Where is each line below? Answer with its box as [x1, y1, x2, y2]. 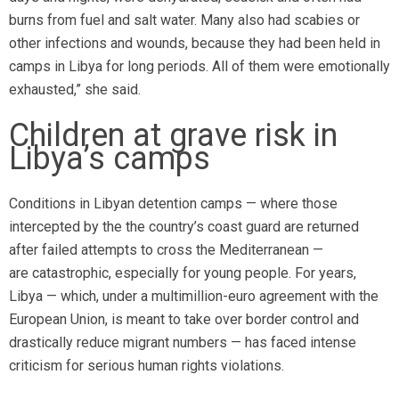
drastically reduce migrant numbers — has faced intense [9, 334, 356, 351]
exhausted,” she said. [9, 81, 141, 98]
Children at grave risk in [9, 117, 338, 154]
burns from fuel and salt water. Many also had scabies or [9, 12, 360, 28]
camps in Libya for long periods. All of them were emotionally [9, 58, 390, 75]
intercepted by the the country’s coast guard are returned [9, 218, 359, 235]
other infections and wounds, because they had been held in [9, 35, 380, 52]
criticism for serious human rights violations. [9, 357, 284, 374]
